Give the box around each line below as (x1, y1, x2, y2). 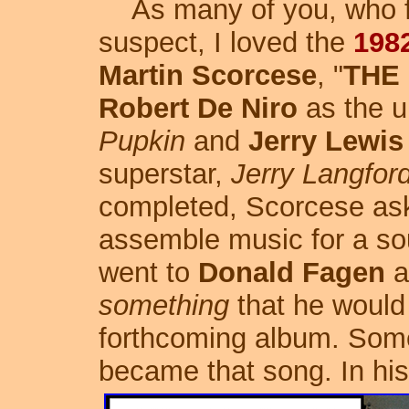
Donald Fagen (197, 257, 385, 288)
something (98, 289, 229, 321)
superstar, (98, 158, 231, 190)
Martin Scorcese (98, 59, 317, 91)
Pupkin (98, 125, 185, 157)
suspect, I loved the (98, 26, 353, 58)
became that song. (98, 355, 332, 387)
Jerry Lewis (247, 125, 404, 157)
